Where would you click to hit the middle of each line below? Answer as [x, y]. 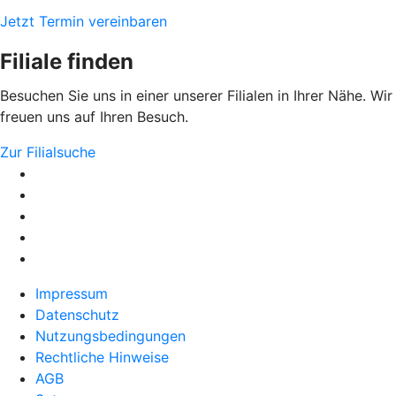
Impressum [72, 293]
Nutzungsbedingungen [110, 336]
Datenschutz [77, 315]
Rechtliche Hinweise [102, 357]
